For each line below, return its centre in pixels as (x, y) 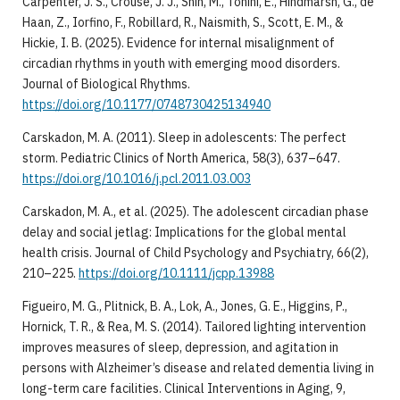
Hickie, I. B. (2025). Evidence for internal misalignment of (178, 42)
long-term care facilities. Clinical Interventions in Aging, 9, (183, 388)
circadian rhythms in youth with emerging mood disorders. (181, 63)
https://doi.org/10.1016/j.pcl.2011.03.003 (136, 178)
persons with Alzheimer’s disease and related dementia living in (198, 367)
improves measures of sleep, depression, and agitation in (180, 347)
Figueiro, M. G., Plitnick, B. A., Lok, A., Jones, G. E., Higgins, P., (184, 306)
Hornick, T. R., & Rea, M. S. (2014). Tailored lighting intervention (194, 326)
